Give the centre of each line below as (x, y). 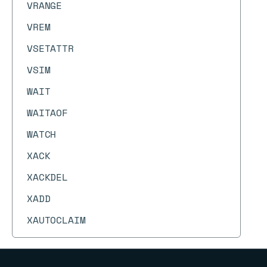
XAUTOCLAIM (56, 220)
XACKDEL (47, 177)
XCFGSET (47, 241)
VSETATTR (50, 48)
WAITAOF (47, 113)
